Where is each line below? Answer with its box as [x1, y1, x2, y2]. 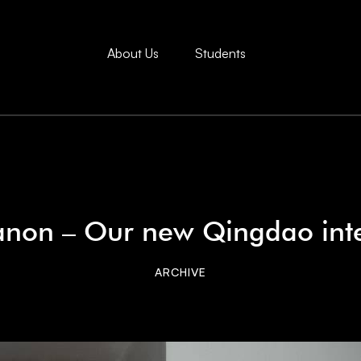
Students [194, 45, 246, 62]
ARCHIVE [155, 265, 206, 279]
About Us [106, 45, 159, 62]
